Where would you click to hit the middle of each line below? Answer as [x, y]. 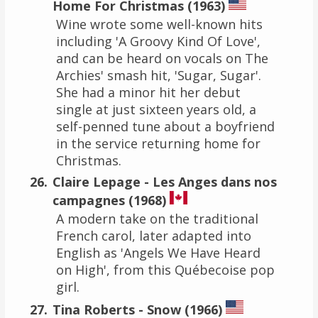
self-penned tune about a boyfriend [165, 126]
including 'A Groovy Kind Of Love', [158, 41]
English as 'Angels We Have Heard [158, 252]
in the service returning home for [158, 143]
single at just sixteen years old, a [156, 109]
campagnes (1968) [109, 200]
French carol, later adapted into [153, 235]
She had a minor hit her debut [148, 92]
